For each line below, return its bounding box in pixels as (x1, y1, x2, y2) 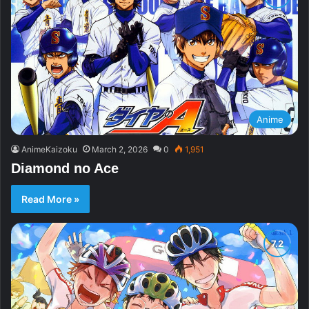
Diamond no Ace (11, 161, 119, 177)
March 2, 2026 (92, 144, 148, 155)
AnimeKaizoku (21, 144, 77, 155)
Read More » (21, 193, 79, 206)
